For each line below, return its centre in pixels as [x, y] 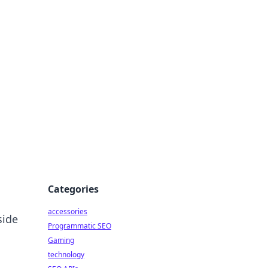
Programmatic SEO [80, 226]
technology [66, 255]
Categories [73, 189]
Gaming [61, 240]
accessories [68, 211]
